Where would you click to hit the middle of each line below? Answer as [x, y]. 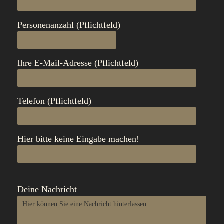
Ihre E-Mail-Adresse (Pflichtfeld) [78, 63]
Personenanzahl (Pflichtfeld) [69, 25]
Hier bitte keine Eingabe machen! [78, 139]
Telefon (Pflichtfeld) [54, 101]
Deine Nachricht [47, 189]
